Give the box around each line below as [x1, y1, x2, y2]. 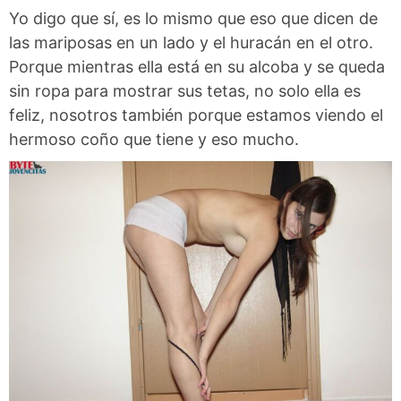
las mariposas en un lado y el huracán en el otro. [9, 33, 373, 53]
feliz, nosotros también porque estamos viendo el [9, 106, 383, 125]
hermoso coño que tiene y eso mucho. [9, 130, 299, 149]
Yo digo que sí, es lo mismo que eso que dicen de [9, 9, 378, 29]
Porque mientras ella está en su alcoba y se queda [9, 57, 385, 77]
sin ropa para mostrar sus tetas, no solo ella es [9, 81, 361, 101]
